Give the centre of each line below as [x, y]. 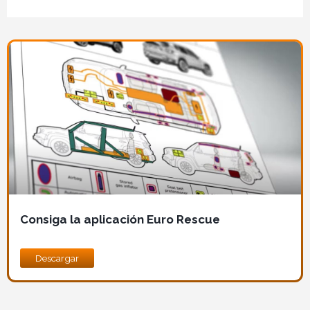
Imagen [28, 47]
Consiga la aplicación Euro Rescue [120, 220]
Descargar [57, 258]
